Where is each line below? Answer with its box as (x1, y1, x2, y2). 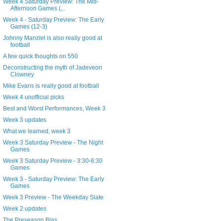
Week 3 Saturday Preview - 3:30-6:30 (2, 157, 103, 165)
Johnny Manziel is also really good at (2, 35, 102, 42)
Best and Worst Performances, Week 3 (2, 105, 106, 112)
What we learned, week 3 (2, 128, 71, 135)
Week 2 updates (2, 205, 46, 213)
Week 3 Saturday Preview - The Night (2, 139, 103, 147)
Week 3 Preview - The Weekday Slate (2, 194, 104, 201)
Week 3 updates (2, 116, 46, 124)
